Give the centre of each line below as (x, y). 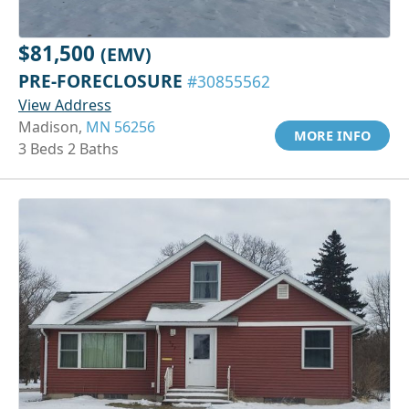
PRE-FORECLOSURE (103, 80)
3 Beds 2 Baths (68, 148)
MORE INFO (332, 135)
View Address (65, 105)
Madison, (52, 126)
